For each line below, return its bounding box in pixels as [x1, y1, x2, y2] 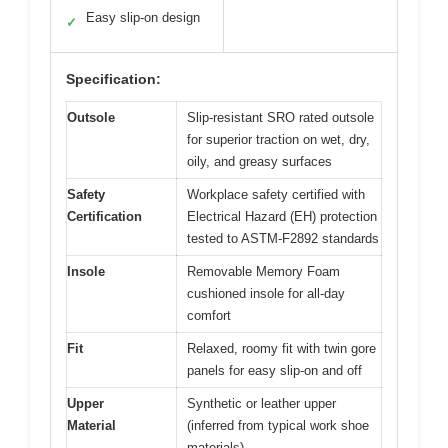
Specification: [66, 71, 161, 88]
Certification [67, 209, 142, 225]
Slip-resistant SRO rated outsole [187, 110, 374, 126]
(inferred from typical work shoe [187, 418, 369, 434]
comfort [187, 308, 231, 324]
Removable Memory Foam [187, 264, 340, 280]
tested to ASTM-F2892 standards [187, 231, 379, 247]
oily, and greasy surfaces [187, 154, 332, 170]
